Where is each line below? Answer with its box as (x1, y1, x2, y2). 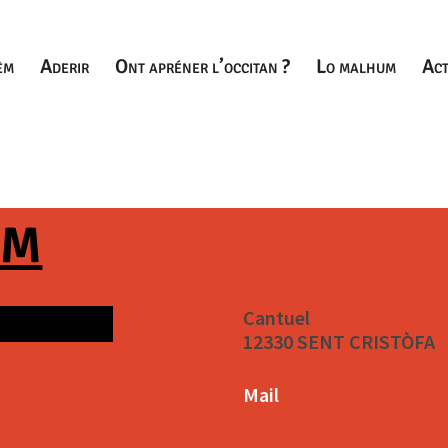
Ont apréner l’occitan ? (115, 54, 290, 79)
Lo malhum (316, 54, 396, 79)
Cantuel (242, 305, 310, 330)
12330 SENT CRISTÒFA (242, 329, 435, 354)
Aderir (40, 54, 89, 79)
